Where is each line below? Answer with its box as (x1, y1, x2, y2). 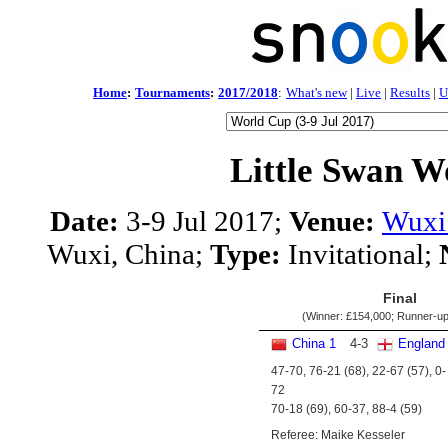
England (397, 336, 445, 351)
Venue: (289, 205, 375, 237)
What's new (286, 85, 347, 100)
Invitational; (280, 238, 439, 270)
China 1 (291, 336, 336, 351)
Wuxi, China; (46, 238, 210, 270)
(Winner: (302, 310, 346, 322)
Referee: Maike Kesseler (270, 428, 405, 442)
